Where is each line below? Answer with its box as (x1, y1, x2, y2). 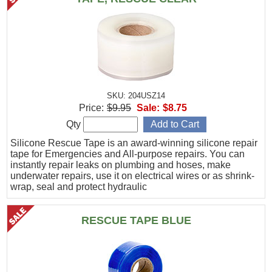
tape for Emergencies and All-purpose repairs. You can (10, 149, 245, 160)
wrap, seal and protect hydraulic (10, 182, 148, 192)
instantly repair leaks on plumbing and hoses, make (10, 160, 231, 171)
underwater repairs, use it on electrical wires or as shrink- (10, 171, 255, 182)
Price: (79, 103, 104, 114)
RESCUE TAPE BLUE (81, 214, 191, 227)
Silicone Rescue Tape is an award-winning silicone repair (10, 138, 258, 149)
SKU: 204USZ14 (107, 91, 165, 101)
